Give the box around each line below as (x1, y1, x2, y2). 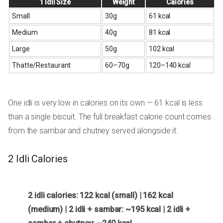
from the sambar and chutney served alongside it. (8, 126, 179, 136)
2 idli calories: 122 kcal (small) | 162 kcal (28, 191, 173, 201)
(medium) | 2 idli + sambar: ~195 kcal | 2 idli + (28, 205, 191, 215)
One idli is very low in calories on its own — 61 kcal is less (8, 98, 203, 108)
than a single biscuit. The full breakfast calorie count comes (8, 112, 211, 122)
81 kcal (149, 28, 171, 37)
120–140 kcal (149, 61, 191, 70)
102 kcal (149, 45, 175, 53)
